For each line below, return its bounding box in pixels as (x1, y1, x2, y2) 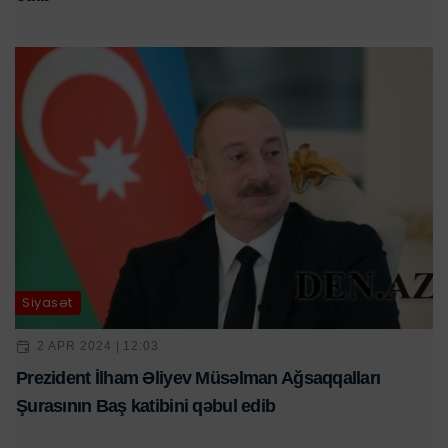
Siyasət (22, 293, 73, 313)
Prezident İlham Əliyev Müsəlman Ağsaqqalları (16, 367, 381, 388)
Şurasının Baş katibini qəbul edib (16, 395, 276, 416)
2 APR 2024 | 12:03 (37, 339, 160, 354)
